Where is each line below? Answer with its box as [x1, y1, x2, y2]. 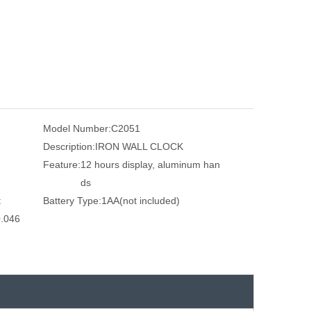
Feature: [43, 158, 81, 170]
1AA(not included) [101, 194, 180, 206]
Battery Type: [43, 194, 101, 206]
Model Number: [43, 122, 111, 134]
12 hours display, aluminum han [81, 158, 220, 170]
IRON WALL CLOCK [95, 140, 183, 152]
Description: [43, 140, 95, 152]
